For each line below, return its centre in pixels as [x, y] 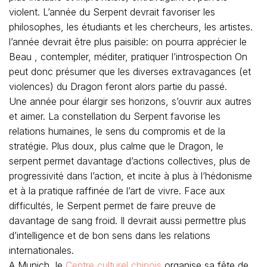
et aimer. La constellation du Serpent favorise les [115, 116]
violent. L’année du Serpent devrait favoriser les [112, 12]
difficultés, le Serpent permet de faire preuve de [112, 206]
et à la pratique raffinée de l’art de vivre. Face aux [117, 191]
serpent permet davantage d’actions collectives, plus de [130, 161]
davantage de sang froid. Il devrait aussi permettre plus [128, 221]
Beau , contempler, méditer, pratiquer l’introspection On [128, 57]
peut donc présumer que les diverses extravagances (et [130, 72]
